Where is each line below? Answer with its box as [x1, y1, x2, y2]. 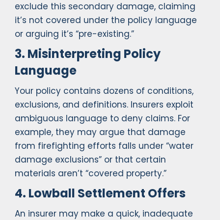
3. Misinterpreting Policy [15, 46, 161, 62]
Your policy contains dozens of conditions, [15, 85, 193, 97]
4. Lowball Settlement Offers [15, 185, 186, 202]
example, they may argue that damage [15, 126, 186, 138]
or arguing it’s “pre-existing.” [15, 28, 134, 40]
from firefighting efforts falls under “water [15, 140, 193, 152]
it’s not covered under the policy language [15, 14, 197, 27]
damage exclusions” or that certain [15, 154, 166, 166]
